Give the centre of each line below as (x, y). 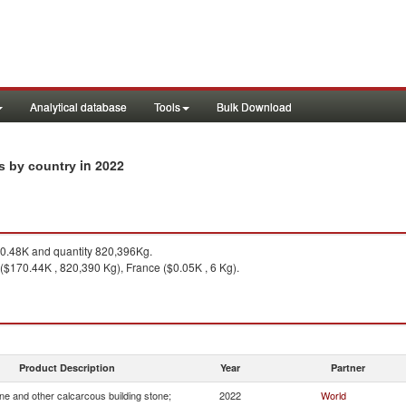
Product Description (67, 367)
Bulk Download (254, 106)
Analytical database (78, 106)
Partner (348, 367)
